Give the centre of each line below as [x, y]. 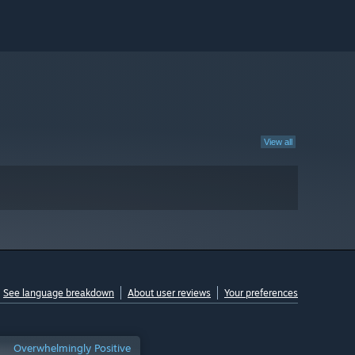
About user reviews [169, 292]
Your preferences [261, 292]
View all [278, 141]
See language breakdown [59, 292]
